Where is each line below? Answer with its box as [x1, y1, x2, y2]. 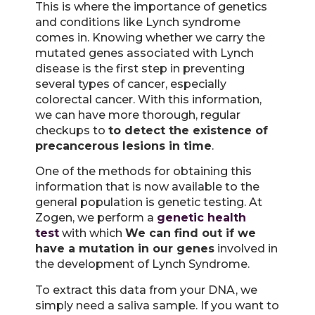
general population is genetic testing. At [35, 195, 262, 210]
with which [59, 226, 125, 240]
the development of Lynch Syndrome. [35, 257, 250, 271]
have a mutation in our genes [35, 242, 214, 256]
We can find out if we [125, 226, 256, 240]
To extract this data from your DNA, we [35, 283, 257, 297]
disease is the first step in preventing [35, 61, 245, 75]
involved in [214, 242, 278, 256]
